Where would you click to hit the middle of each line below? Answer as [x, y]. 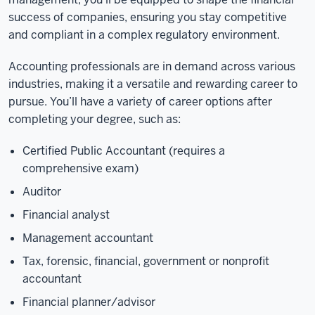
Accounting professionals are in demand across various [152, 66]
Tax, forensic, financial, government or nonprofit [146, 261]
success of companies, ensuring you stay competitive [148, 17]
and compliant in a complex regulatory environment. [144, 35]
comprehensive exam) [81, 168]
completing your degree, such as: [95, 119]
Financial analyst [66, 215]
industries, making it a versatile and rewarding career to [153, 84]
